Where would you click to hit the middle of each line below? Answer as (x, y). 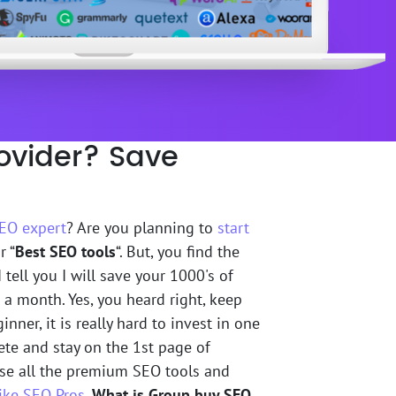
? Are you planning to (142, 228)
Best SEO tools (65, 251)
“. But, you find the (178, 251)
